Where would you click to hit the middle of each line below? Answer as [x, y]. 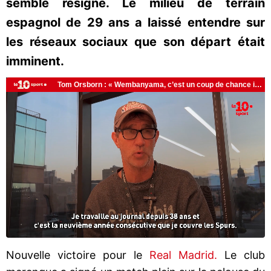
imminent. [35, 61]
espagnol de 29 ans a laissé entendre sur [135, 22]
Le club [245, 255]
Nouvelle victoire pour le [78, 255]
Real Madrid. [187, 255]
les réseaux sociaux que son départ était [135, 42]
